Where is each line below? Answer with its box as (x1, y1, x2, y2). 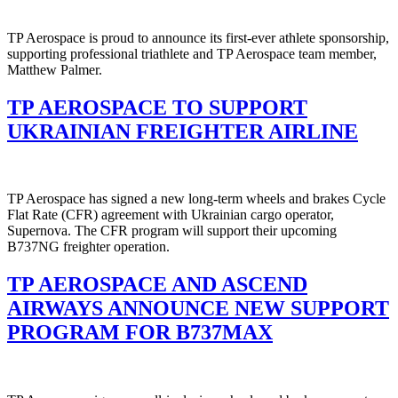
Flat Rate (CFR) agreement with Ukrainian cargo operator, (7, 207, 334, 223)
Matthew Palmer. (7, 61, 102, 77)
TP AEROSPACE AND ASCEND (7, 273, 307, 297)
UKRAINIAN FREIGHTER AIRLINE (7, 119, 358, 143)
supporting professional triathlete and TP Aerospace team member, (7, 45, 377, 61)
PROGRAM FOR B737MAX (7, 321, 273, 345)
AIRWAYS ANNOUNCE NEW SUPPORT (7, 297, 389, 321)
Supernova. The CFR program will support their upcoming (7, 223, 337, 239)
